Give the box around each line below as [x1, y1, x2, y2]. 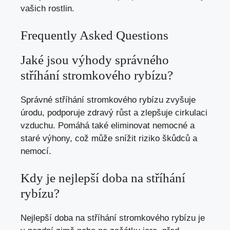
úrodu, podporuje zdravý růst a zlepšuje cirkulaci [21, 107, 207, 118]
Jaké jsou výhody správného [21, 52, 169, 67]
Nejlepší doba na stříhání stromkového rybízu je [21, 213, 205, 223]
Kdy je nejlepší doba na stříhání [21, 171, 185, 185]
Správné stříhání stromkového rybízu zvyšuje [21, 94, 196, 105]
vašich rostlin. [21, 4, 74, 14]
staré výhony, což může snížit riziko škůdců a [21, 133, 197, 143]
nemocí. [21, 146, 51, 156]
